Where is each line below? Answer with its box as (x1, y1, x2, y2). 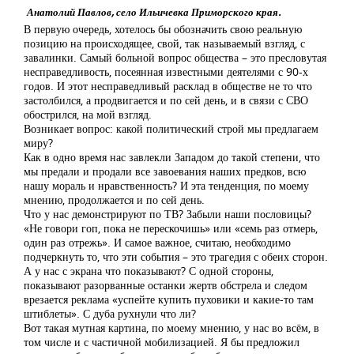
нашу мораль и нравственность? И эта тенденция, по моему (24, 178, 309, 193)
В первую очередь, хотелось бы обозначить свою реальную (24, 21, 302, 36)
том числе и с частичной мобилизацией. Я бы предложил (24, 334, 299, 349)
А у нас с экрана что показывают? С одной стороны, (24, 263, 273, 278)
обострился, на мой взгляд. (24, 107, 152, 122)
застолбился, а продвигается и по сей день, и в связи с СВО (24, 92, 308, 107)
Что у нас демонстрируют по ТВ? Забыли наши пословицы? (24, 206, 311, 221)
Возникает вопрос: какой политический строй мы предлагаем (24, 121, 318, 136)
